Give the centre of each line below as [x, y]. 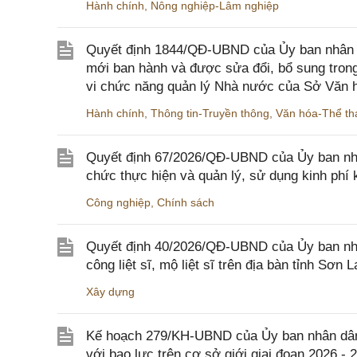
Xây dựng [110, 292]
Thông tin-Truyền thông [210, 113]
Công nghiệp [118, 202]
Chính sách [186, 202]
